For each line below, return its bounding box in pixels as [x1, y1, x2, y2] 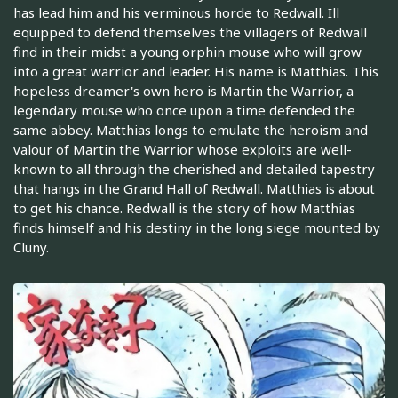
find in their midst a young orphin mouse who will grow [13, 43, 362, 61]
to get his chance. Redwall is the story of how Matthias [13, 199, 355, 218]
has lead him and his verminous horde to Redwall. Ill [13, 4, 339, 22]
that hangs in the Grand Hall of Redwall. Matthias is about [13, 179, 375, 198]
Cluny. [13, 238, 49, 257]
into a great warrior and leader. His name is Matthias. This [13, 62, 378, 81]
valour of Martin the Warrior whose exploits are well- [13, 140, 352, 159]
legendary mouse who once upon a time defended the [13, 101, 355, 120]
